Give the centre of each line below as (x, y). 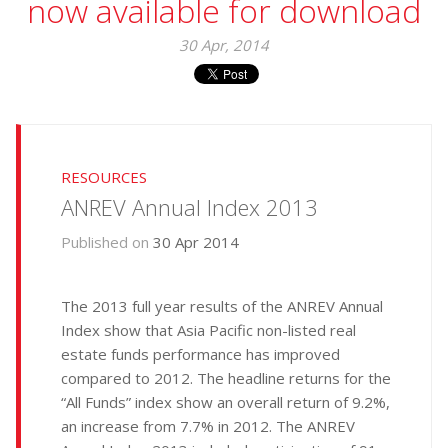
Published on (105, 242)
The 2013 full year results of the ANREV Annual (222, 306)
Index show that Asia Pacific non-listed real (208, 330)
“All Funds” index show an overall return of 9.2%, (225, 402)
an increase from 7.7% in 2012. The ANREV (208, 426)
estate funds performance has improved (200, 354)
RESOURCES (104, 177)
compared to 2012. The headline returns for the (226, 378)
